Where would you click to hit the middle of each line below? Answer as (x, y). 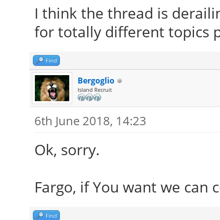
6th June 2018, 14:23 (90, 121)
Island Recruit (95, 90)
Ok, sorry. (67, 150)
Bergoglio (96, 81)
